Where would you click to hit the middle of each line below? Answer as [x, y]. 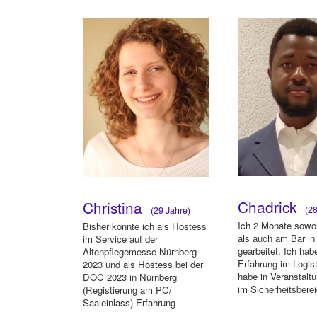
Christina [115, 208]
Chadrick [270, 206]
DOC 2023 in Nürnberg [130, 277]
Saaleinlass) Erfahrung [129, 303]
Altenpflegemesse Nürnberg [140, 252]
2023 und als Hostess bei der [143, 265]
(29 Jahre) [168, 211]
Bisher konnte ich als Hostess [145, 226]
